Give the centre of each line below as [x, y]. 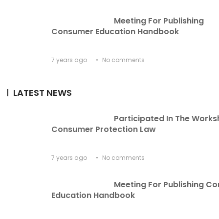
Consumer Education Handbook [115, 32]
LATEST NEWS [43, 93]
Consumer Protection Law [104, 130]
